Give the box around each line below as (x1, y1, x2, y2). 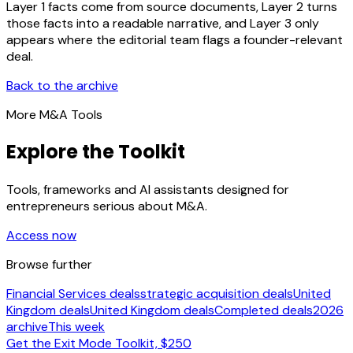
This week (48, 318, 105, 336)
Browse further (6, 256, 92, 273)
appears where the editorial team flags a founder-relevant (6, 31, 343, 48)
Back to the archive (6, 76, 118, 94)
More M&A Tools (6, 106, 102, 123)
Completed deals (214, 302, 313, 319)
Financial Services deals (6, 285, 140, 303)
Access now (6, 227, 76, 244)
